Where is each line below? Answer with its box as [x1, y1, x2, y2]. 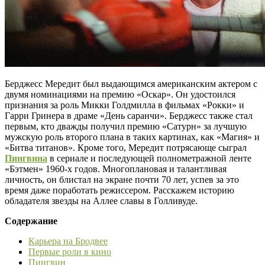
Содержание [5, 215, 57, 226]
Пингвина [5, 153, 47, 163]
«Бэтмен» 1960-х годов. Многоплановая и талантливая [5, 163, 227, 174]
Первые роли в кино [28, 246, 111, 257]
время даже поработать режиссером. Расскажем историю [5, 185, 234, 195]
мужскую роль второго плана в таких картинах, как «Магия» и [5, 131, 260, 142]
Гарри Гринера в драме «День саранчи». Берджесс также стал [5, 110, 253, 121]
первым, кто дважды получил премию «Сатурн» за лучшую [5, 121, 247, 131]
